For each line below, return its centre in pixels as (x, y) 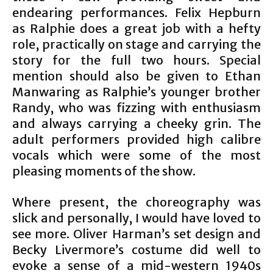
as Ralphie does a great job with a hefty (136, 28)
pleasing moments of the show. (104, 171)
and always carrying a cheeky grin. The (136, 123)
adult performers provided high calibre (136, 139)
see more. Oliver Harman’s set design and (136, 234)
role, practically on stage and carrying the (136, 44)
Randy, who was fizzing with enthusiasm (136, 108)
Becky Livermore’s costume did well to (136, 250)
